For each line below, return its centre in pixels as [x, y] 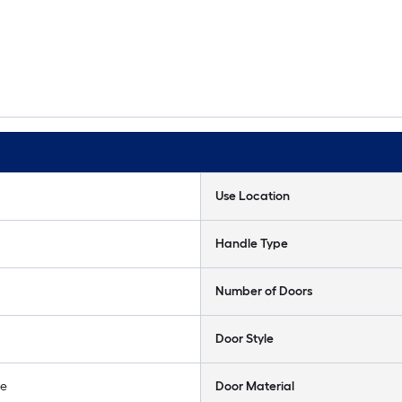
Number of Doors [264, 291]
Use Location [253, 196]
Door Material [255, 386]
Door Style [245, 339]
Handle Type [252, 244]
